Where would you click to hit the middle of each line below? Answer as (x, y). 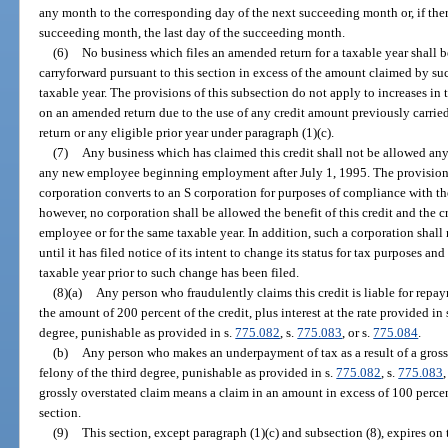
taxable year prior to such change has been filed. (169, 272)
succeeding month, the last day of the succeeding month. (192, 32)
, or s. (358, 332)
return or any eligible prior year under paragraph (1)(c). (187, 132)
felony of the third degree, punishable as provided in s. (188, 372)
